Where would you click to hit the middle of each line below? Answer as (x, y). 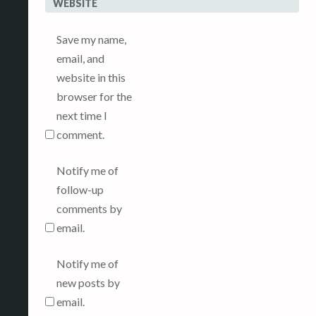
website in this (91, 78)
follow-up (80, 190)
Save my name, (91, 39)
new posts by (88, 283)
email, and (80, 59)
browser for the (94, 97)
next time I (82, 116)
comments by (89, 209)
